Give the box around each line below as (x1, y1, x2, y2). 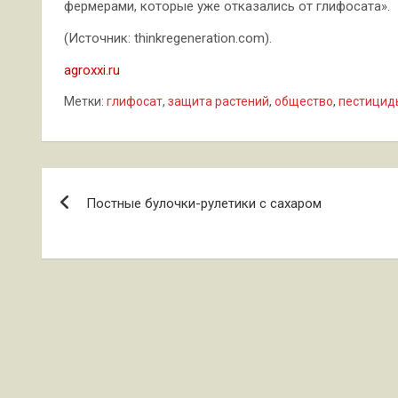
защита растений (168, 93, 269, 108)
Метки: (64, 93, 104, 108)
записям (41, 240, 154, 275)
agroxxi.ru (64, 61, 120, 78)
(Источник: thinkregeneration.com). (64, 29, 275, 46)
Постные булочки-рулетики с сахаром (86, 195, 322, 211)
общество (275, 93, 333, 108)
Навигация (41, 167, 184, 202)
